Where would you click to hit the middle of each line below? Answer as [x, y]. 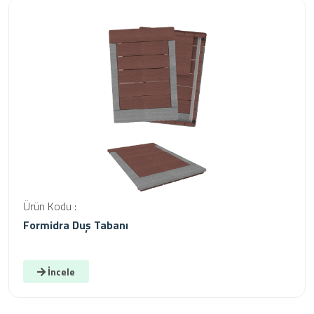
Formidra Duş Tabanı [76, 225]
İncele [60, 272]
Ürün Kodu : [50, 206]
